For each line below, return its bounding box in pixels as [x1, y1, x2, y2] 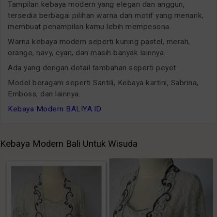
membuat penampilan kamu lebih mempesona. [8, 22, 171, 31]
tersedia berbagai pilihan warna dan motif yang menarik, [8, 11, 204, 20]
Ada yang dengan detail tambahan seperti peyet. [8, 63, 178, 72]
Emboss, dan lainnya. [8, 89, 80, 98]
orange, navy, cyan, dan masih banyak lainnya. [8, 48, 166, 57]
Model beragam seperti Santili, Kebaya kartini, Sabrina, [8, 78, 199, 87]
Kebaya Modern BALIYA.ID [8, 104, 102, 113]
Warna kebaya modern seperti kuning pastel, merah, [8, 37, 190, 46]
